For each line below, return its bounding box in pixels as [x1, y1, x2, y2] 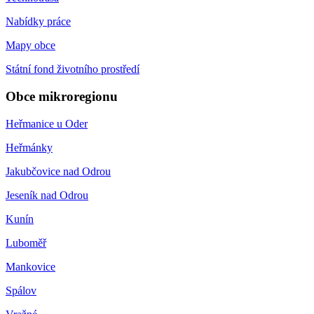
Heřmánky [6, 141, 53, 153]
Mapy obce [6, 39, 55, 52]
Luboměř [6, 236, 46, 249]
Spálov [6, 284, 36, 296]
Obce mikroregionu [6, 88, 118, 104]
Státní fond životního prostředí [6, 63, 139, 76]
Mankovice [6, 260, 55, 273]
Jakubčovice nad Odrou [6, 165, 111, 177]
